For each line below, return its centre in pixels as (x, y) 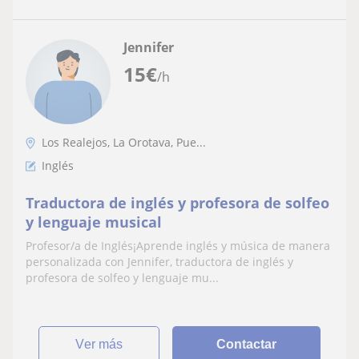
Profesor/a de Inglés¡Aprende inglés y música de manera (178, 245)
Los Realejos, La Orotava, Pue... (124, 142)
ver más (104, 344)
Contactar (247, 344)
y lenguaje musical (94, 222)
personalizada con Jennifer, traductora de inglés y (159, 261)
